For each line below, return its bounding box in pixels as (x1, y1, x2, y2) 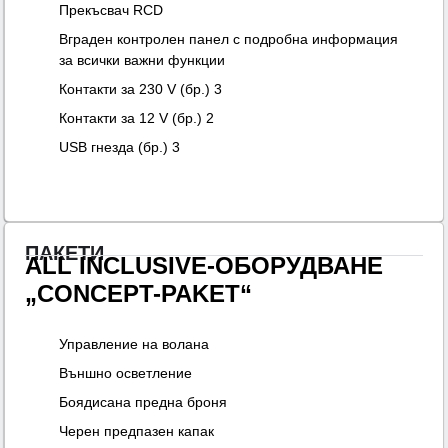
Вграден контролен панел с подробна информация (59, 31, 399, 48)
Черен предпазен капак (59, 423, 215, 440)
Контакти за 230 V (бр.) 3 (59, 81, 223, 98)
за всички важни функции (59, 52, 226, 69)
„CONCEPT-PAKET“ (25, 280, 253, 308)
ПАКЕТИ (25, 242, 105, 265)
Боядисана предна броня (59, 394, 228, 411)
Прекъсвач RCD (59, 2, 164, 19)
